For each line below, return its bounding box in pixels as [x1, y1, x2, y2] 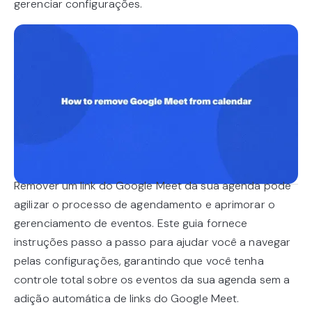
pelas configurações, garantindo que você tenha [14, 253, 264, 269]
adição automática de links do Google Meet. [14, 291, 240, 306]
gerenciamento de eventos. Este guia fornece [14, 216, 248, 231]
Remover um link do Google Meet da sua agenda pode [14, 178, 291, 194]
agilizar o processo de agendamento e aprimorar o [14, 197, 275, 212]
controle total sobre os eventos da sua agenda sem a [14, 272, 290, 288]
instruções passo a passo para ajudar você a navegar [14, 235, 291, 250]
